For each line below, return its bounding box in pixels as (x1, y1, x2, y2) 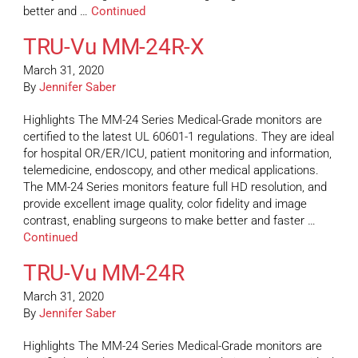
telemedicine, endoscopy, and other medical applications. (23, 163, 319, 178)
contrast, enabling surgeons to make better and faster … (23, 213, 316, 229)
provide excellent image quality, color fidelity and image (23, 197, 307, 212)
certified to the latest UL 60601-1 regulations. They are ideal (23, 129, 334, 145)
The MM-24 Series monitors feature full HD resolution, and (23, 180, 327, 195)
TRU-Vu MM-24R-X (23, 34, 205, 61)
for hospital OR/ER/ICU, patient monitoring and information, (23, 146, 332, 161)
